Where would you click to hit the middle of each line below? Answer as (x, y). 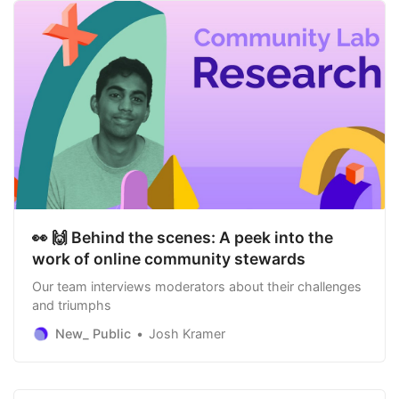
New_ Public (93, 334)
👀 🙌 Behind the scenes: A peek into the (183, 238)
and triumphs (72, 305)
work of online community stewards (169, 259)
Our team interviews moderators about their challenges (197, 286)
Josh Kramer (187, 334)
